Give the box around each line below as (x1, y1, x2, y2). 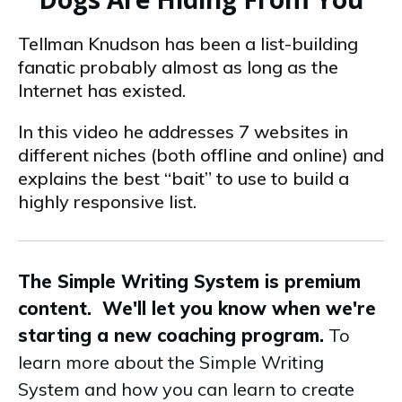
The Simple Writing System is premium (18, 270, 361, 293)
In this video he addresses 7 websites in (18, 120, 348, 143)
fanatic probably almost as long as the (18, 56, 338, 78)
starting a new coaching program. (18, 324, 324, 346)
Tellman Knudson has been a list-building (18, 32, 358, 55)
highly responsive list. (18, 190, 197, 213)
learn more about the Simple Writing (18, 351, 324, 373)
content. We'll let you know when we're (18, 297, 376, 319)
